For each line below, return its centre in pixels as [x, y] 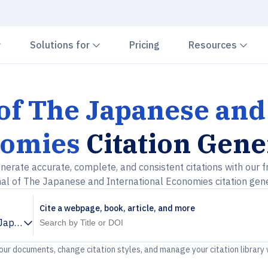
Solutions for [61, 45]
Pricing [144, 45]
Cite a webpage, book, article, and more [117, 208]
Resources [214, 45]
